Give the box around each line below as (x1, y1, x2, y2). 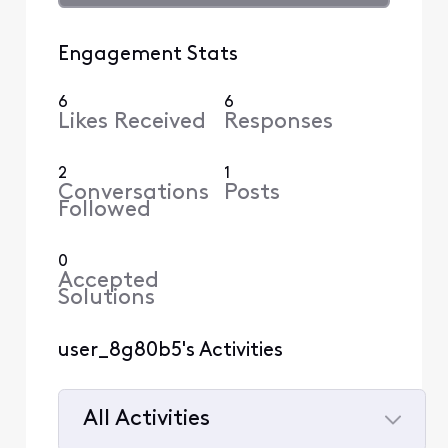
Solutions (57, 287, 155, 311)
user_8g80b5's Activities (57, 341, 283, 362)
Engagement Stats (57, 44, 238, 65)
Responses (224, 111, 333, 135)
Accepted (57, 270, 159, 294)
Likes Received (57, 111, 206, 135)
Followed (57, 199, 151, 223)
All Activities (82, 407, 210, 431)
